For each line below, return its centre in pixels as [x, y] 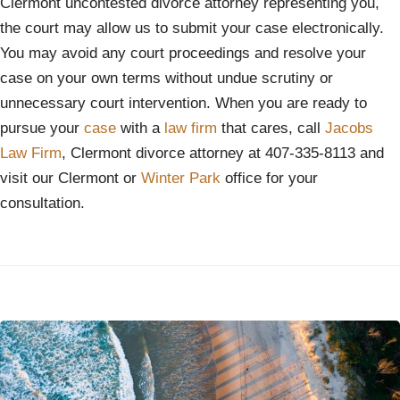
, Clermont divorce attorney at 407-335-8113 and [223, 153]
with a [142, 128]
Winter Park [181, 178]
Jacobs [349, 128]
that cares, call [271, 128]
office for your [269, 178]
